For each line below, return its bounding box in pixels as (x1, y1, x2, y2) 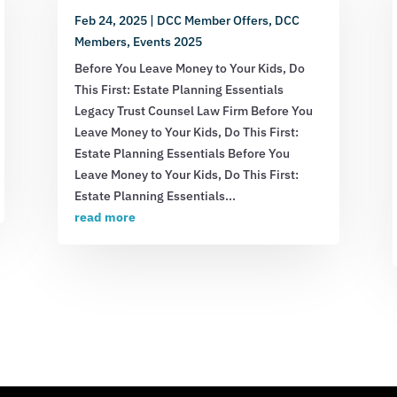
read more (74, 208, 136, 225)
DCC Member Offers (156, 12, 269, 28)
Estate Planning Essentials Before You (74, 144, 290, 161)
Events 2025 (132, 33, 202, 50)
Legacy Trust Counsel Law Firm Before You (74, 102, 313, 119)
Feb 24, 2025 (74, 12, 147, 28)
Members (74, 33, 127, 50)
